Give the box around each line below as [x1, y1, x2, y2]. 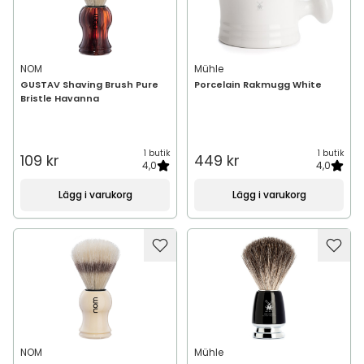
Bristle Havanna [20, 92, 99, 105]
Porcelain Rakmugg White [194, 78, 322, 91]
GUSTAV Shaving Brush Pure [20, 78, 158, 91]
